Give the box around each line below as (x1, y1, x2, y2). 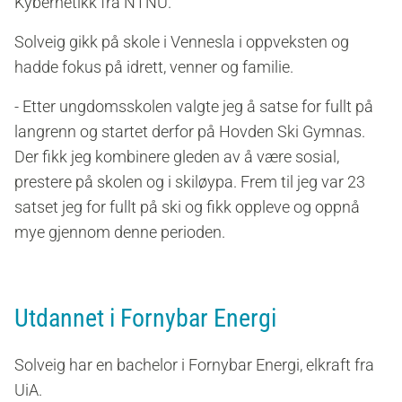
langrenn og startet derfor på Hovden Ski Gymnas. (14, 122, 365, 142)
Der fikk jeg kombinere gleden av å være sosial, (14, 147, 339, 167)
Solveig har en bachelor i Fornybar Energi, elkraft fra (14, 355, 374, 375)
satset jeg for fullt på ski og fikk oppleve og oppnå (14, 197, 360, 217)
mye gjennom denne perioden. (14, 223, 225, 242)
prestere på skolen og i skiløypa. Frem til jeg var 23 (14, 172, 365, 192)
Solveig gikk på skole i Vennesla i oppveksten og (14, 32, 349, 52)
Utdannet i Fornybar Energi (14, 303, 276, 334)
